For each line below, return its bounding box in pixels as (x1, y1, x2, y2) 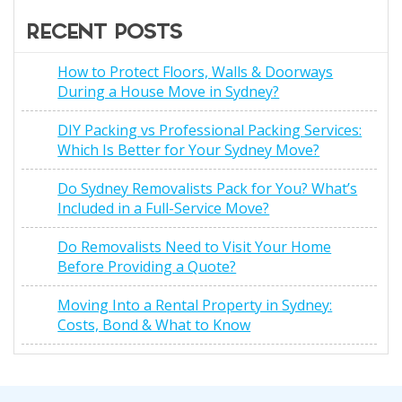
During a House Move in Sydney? (57, 82, 280, 101)
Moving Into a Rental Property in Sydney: (57, 295, 333, 315)
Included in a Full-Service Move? (57, 198, 270, 218)
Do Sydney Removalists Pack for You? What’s (57, 179, 358, 198)
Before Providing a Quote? (57, 257, 237, 276)
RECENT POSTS (26, 22, 182, 42)
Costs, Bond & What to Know (57, 315, 251, 335)
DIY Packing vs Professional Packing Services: (57, 120, 363, 140)
